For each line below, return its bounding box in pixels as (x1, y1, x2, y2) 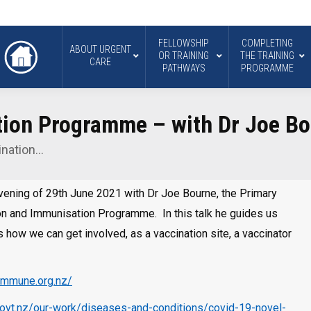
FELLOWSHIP (158, 37, 210, 49)
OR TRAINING (158, 49, 210, 61)
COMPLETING (241, 37, 293, 49)
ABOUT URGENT (69, 43, 132, 55)
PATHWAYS (162, 62, 205, 74)
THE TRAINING (239, 49, 294, 61)
